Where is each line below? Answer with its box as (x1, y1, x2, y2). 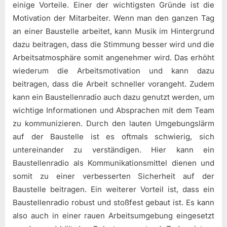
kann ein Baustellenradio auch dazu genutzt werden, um (13, 92, 214, 102)
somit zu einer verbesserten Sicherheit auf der (13, 171, 214, 181)
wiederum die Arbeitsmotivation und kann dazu (13, 65, 214, 75)
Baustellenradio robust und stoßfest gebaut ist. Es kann (13, 197, 214, 207)
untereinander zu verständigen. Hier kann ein (13, 144, 214, 155)
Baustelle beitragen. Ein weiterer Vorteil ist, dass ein (13, 184, 214, 194)
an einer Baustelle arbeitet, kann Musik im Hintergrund (13, 26, 214, 36)
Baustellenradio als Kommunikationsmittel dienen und (13, 158, 214, 168)
